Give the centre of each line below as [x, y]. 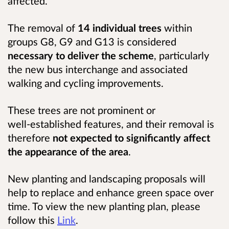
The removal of [43, 27]
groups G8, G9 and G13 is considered [92, 41]
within [177, 27]
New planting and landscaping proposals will [107, 179]
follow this [32, 220]
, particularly [181, 55]
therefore [30, 138]
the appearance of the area [68, 151]
